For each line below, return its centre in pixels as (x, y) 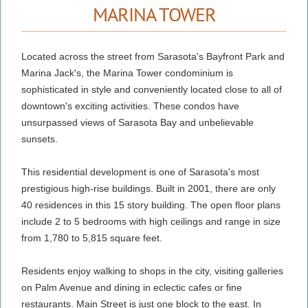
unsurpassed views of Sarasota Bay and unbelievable (137, 122)
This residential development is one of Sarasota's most (140, 172)
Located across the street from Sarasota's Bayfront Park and (153, 56)
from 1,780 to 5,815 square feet (90, 238)
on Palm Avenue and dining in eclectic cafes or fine (132, 287)
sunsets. (40, 139)
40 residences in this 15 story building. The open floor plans (151, 205)
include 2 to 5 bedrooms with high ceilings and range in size (151, 221)
